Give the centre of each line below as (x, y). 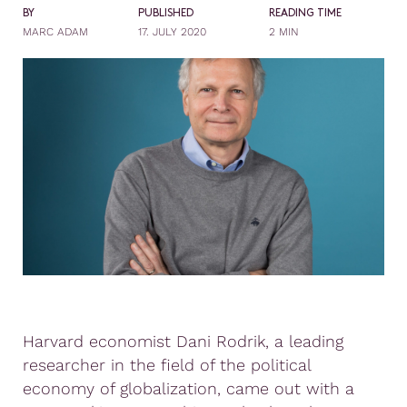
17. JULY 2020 (173, 32)
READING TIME (305, 14)
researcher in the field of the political (167, 364)
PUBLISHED (166, 14)
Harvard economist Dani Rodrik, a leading (183, 341)
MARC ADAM (55, 32)
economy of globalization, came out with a (189, 388)
